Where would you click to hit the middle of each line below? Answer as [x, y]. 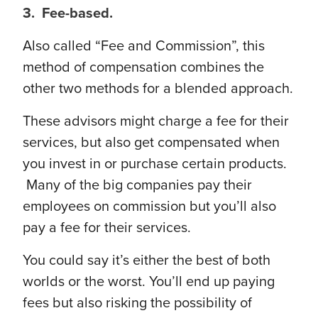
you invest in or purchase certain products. [155, 164]
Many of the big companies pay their [137, 186]
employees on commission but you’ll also [149, 207]
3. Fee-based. [68, 14]
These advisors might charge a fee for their [156, 122]
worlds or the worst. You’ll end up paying [149, 282]
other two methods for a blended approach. [158, 89]
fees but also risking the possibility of [137, 303]
